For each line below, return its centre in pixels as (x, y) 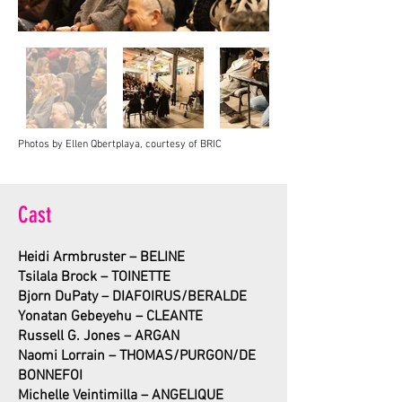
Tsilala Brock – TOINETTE (94, 277)
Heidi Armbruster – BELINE (101, 258)
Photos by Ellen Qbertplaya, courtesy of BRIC (120, 144)
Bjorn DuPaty (60, 297)
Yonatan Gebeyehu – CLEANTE (110, 317)
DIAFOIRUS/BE (158, 297)
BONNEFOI (50, 376)
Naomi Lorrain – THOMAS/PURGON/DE (137, 356)
